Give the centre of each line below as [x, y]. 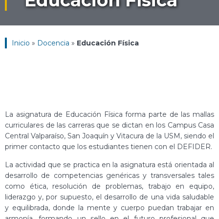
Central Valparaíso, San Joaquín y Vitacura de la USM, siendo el [109, 136]
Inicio [21, 43]
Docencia [53, 43]
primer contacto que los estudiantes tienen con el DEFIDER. [109, 147]
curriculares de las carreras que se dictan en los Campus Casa [109, 125]
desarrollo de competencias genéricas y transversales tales [109, 175]
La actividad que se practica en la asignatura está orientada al [109, 164]
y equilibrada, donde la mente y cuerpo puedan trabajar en [109, 208]
